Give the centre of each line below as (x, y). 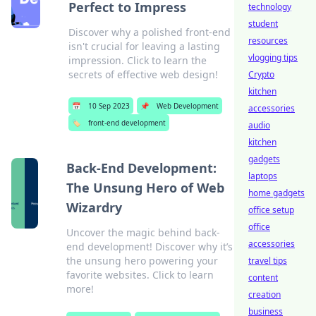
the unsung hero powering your (142, 261)
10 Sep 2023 (109, 106)
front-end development (127, 123)
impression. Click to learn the (137, 60)
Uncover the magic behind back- (144, 232)
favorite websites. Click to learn (140, 275)
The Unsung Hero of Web (146, 188)
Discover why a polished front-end (149, 32)
